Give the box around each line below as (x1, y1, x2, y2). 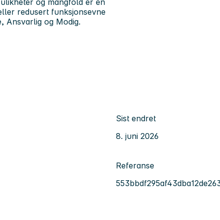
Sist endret (116, 113, 156, 123)
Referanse (116, 160, 154, 170)
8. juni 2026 (116, 131, 159, 141)
